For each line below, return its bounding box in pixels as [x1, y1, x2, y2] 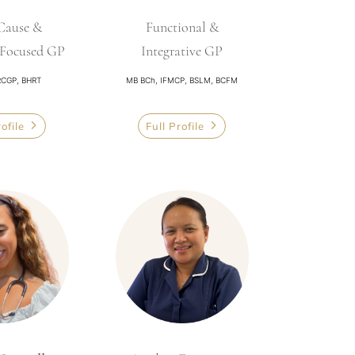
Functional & [145, 17, 219, 36]
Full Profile [146, 120, 205, 133]
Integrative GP [141, 41, 223, 59]
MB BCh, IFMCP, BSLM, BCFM [126, 74, 239, 85]
